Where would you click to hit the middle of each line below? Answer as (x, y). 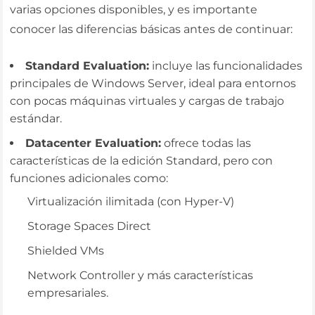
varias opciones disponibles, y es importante (134, 9)
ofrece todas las (206, 143)
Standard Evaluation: (88, 65)
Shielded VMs (66, 250)
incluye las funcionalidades (226, 65)
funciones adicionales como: (89, 178)
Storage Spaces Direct (90, 226)
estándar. (36, 118)
